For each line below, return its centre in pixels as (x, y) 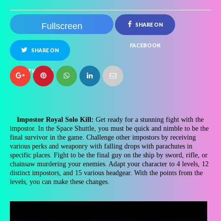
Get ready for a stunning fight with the (149, 120)
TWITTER (40, 71)
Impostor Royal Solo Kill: (55, 120)
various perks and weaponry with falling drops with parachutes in (101, 146)
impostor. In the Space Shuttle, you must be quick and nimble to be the (109, 129)
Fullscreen (62, 26)
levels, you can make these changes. (60, 182)
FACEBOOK (145, 45)
